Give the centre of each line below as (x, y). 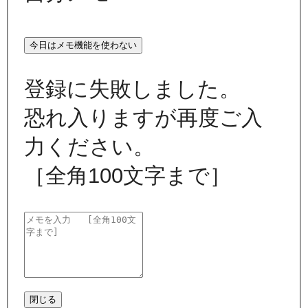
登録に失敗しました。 (133, 89)
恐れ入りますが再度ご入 (144, 118)
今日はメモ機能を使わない (84, 45)
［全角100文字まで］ (128, 175)
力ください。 (90, 146)
